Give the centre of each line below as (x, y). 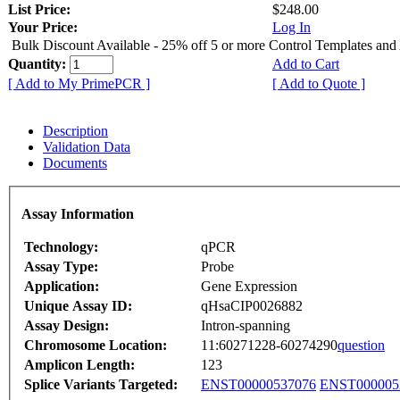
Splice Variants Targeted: (101, 385)
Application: (62, 287)
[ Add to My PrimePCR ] (79, 83)
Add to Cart (306, 63)
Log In (292, 27)
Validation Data (87, 146)
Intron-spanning (246, 326)
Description (75, 130)
